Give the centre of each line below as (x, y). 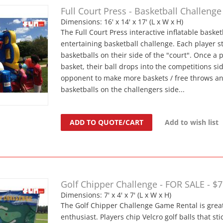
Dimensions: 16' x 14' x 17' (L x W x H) (122, 21)
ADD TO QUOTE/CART (107, 122)
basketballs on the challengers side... (123, 89)
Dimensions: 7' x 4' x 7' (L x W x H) (116, 195)
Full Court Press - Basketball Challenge (141, 11)
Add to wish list (192, 122)
